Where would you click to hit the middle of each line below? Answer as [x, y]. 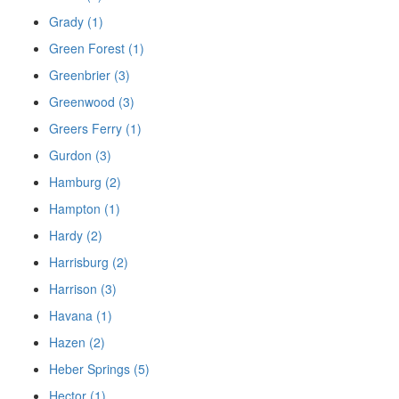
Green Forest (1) [97, 49]
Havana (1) [81, 316]
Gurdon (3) [80, 155]
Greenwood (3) [92, 102]
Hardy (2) [76, 236]
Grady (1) [76, 22]
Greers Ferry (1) [95, 129]
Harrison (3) [83, 289]
